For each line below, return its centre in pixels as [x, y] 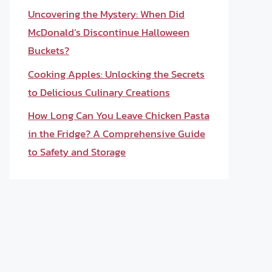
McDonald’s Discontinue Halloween [109, 32]
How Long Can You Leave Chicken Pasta [119, 115]
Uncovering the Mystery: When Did [106, 14]
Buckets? [49, 50]
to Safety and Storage [77, 152]
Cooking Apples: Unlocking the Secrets [116, 74]
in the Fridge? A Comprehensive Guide [117, 134]
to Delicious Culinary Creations [99, 92]
